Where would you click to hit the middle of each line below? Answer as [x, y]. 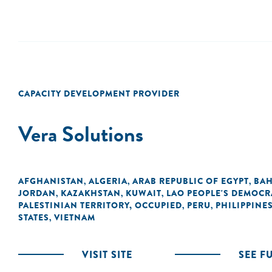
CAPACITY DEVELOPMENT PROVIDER [99, 93]
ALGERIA [108, 181]
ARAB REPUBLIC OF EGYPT [191, 181]
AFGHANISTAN [51, 181]
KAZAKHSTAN [91, 193]
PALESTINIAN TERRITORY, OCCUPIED [100, 205]
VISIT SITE [107, 255]
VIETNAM [75, 217]
